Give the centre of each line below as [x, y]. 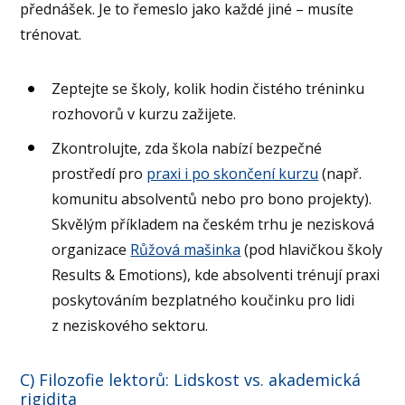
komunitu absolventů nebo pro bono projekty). [212, 198]
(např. [340, 173]
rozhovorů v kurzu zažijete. [144, 114]
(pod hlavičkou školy [312, 249]
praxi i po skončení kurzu [233, 173]
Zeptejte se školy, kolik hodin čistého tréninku [208, 89]
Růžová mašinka [186, 249]
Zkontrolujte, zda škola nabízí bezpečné [187, 148]
